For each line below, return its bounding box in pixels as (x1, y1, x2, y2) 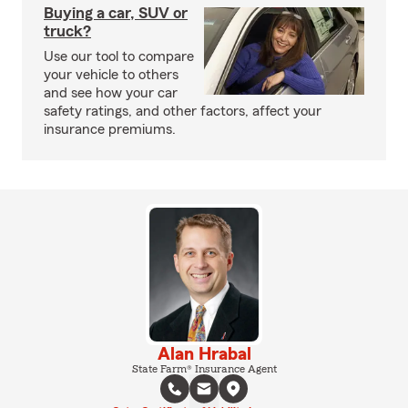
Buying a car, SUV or (44, 5, 188, 21)
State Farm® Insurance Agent (131, 362, 277, 374)
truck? (44, 23, 91, 39)
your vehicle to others (44, 67, 178, 82)
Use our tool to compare (44, 49, 194, 64)
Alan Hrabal (157, 344, 251, 363)
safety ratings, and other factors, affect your (44, 104, 321, 118)
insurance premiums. (44, 122, 176, 137)
